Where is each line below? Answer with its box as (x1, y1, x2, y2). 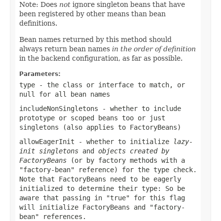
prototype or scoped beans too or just (19, 113, 165, 122)
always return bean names (19, 44, 112, 53)
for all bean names (35, 90, 110, 98)
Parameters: (19, 70, 61, 77)
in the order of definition (112, 44, 196, 53)
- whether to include (98, 104, 181, 112)
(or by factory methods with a (67, 156, 185, 164)
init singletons (19, 147, 78, 155)
